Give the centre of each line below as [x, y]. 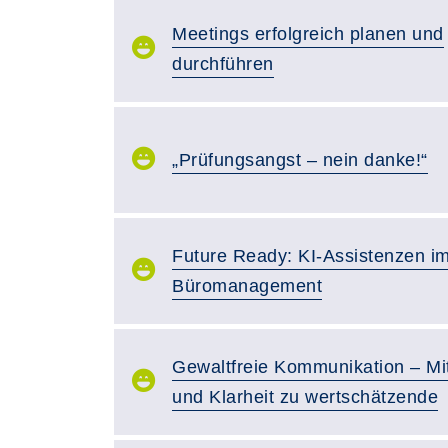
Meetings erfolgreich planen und [308, 34]
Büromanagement [247, 286]
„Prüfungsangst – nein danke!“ [300, 160]
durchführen [223, 64]
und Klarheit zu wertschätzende [305, 397]
